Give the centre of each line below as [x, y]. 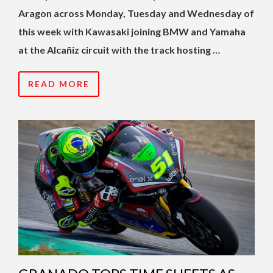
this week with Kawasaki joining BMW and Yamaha [132, 32]
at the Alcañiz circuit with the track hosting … [119, 50]
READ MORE [59, 84]
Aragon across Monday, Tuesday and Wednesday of [136, 13]
